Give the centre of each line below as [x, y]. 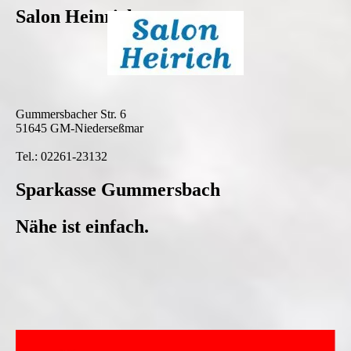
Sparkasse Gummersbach [118, 189]
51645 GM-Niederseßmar [80, 128]
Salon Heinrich [76, 17]
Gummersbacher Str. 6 [71, 114]
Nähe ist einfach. [82, 226]
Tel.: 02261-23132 [62, 156]
